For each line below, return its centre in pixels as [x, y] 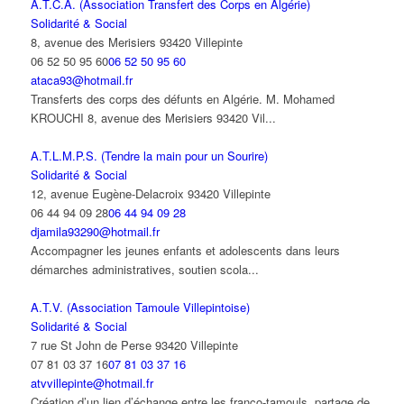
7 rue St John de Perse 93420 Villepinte [134, 345]
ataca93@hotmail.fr [81, 80]
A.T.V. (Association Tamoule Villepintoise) [140, 308]
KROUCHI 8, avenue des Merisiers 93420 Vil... [153, 118]
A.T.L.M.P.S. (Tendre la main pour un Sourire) [149, 156]
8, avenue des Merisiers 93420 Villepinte [136, 42]
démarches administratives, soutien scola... [144, 270]
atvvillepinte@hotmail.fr [92, 383]
